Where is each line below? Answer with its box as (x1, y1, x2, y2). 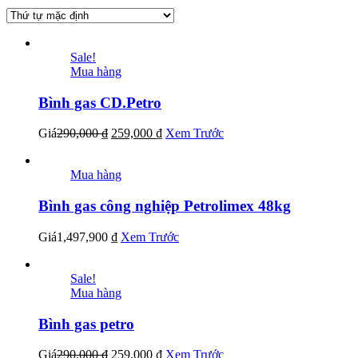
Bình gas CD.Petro (38, 93, 161, 111)
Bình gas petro (38, 315, 134, 332)
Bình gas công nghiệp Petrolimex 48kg (38, 197, 291, 215)
